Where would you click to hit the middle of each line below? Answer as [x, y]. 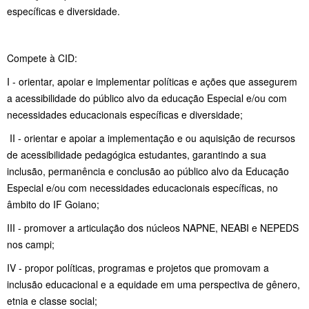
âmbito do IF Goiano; [54, 204]
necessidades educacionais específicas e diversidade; [125, 114]
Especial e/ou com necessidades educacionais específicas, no [142, 187]
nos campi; [32, 244]
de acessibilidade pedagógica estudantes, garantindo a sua [137, 154]
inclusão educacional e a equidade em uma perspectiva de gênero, [153, 284]
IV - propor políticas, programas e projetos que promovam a [138, 267]
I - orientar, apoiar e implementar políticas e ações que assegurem [152, 81]
